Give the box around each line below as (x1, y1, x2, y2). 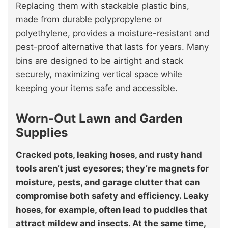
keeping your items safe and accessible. (16, 83, 178, 94)
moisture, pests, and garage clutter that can (16, 177, 200, 188)
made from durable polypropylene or (16, 14, 162, 25)
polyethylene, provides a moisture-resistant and (16, 28, 209, 39)
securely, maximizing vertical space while (16, 69, 182, 80)
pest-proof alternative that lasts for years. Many (16, 42, 209, 52)
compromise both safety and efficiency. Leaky (16, 191, 209, 202)
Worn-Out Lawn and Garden (16, 111, 183, 126)
